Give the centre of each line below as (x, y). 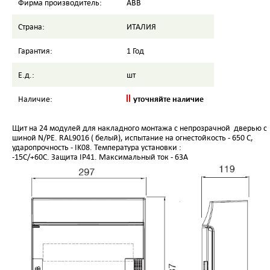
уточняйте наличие (168, 99)
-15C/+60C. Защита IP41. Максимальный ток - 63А (100, 157)
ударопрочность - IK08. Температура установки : (97, 147)
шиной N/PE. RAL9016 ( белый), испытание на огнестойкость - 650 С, (133, 137)
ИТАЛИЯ (141, 27)
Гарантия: (35, 51)
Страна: (31, 27)
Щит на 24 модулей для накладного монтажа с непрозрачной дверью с (140, 128)
